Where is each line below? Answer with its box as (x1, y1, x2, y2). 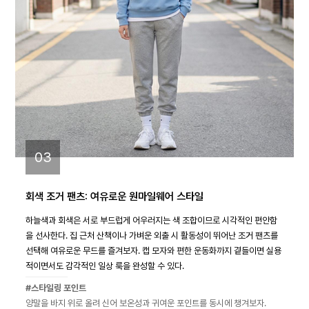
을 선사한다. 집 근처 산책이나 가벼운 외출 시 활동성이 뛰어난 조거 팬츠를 (26, 230, 278, 241)
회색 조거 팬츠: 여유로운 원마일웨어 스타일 (26, 190, 203, 203)
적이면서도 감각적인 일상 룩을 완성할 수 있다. (26, 261, 184, 271)
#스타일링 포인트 (26, 283, 86, 293)
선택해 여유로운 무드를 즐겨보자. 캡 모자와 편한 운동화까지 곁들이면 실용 (26, 246, 281, 256)
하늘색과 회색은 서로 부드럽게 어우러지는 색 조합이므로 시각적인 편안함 (26, 215, 277, 226)
